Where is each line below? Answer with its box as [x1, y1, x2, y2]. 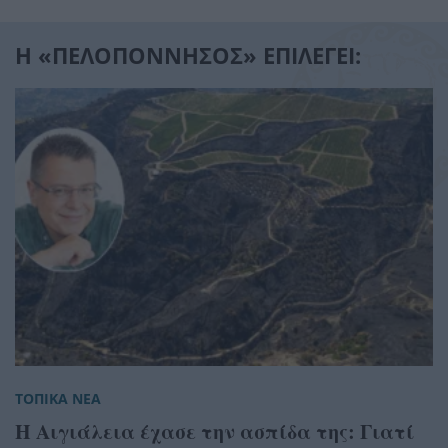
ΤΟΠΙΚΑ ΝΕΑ [15, 388, 101, 408]
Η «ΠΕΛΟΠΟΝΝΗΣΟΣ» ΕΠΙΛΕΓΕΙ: [15, 39, 361, 70]
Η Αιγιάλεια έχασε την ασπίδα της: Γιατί [15, 416, 414, 446]
